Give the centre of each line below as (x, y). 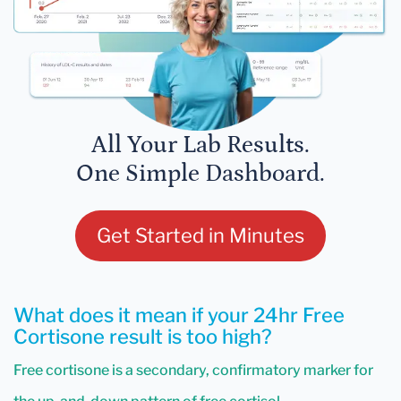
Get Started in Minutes (200, 236)
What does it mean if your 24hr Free (179, 316)
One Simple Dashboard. (200, 174)
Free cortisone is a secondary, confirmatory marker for (193, 371)
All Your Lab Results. (200, 145)
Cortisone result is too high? (143, 337)
